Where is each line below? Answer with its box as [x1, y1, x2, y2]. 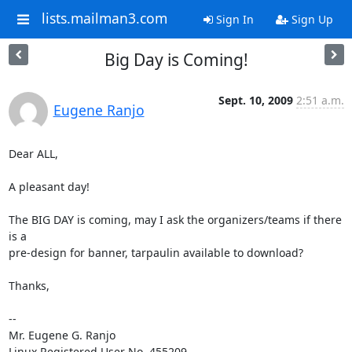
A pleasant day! [8, 179, 90, 194]
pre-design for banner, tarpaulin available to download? [8, 245, 303, 260]
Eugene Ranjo [53, 101, 145, 119]
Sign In [212, 12, 254, 27]
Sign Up [288, 12, 333, 27]
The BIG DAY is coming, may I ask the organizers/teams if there [8, 212, 342, 227]
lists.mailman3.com [41, 9, 167, 28]
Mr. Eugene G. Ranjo [8, 328, 115, 343]
